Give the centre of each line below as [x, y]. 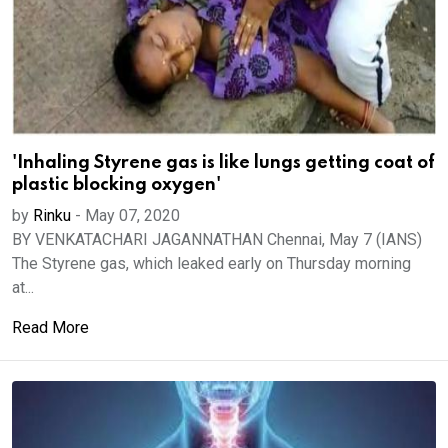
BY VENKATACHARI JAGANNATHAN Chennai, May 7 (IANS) [217, 239]
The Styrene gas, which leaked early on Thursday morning [211, 263]
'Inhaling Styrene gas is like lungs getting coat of [223, 163]
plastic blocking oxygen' [116, 185]
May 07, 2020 [132, 215]
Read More [50, 327]
